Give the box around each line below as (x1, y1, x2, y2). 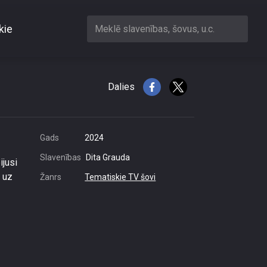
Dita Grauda (86, 153, 130, 162)
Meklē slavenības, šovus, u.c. (95, 23, 215, 35)
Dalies (108, 81, 135, 92)
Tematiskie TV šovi (85, 172, 156, 182)
